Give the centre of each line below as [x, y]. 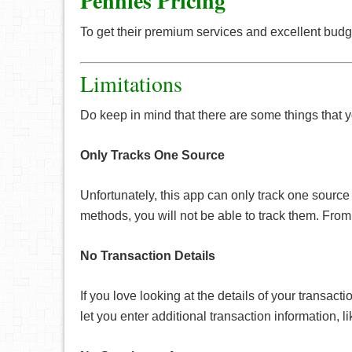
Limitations [131, 83]
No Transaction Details [148, 256]
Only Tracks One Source [152, 155]
